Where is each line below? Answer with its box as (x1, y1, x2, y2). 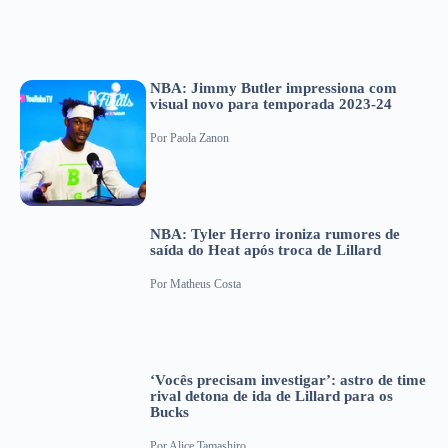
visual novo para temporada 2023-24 (150, 95, 392, 112)
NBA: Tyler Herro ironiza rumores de (150, 225, 400, 242)
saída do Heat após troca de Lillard (150, 241, 381, 258)
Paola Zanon (170, 131, 229, 146)
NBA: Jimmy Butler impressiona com (150, 79, 397, 96)
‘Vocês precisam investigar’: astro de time (150, 371, 426, 388)
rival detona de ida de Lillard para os (150, 387, 393, 404)
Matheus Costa (170, 277, 241, 292)
